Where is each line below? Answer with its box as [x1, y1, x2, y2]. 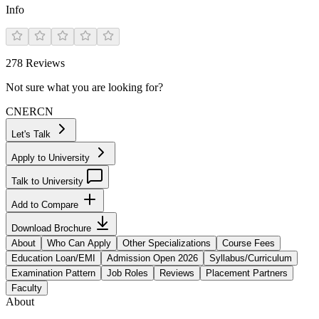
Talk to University [11, 176, 86, 187]
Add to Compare [11, 199, 81, 210]
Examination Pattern [11, 268, 95, 278]
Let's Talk [11, 129, 53, 140]
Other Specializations [122, 238, 211, 249]
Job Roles [107, 268, 148, 278]
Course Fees [222, 238, 275, 249]
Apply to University [11, 152, 93, 163]
